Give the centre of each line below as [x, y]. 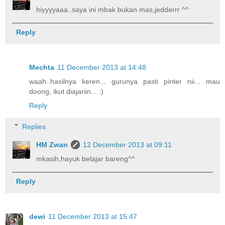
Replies [34, 126]
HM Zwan [52, 144]
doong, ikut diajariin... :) [66, 91]
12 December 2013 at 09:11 [128, 144]
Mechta [42, 67]
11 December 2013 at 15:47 [93, 216]
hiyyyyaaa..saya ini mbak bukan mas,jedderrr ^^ [113, 9]
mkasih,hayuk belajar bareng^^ [86, 158]
